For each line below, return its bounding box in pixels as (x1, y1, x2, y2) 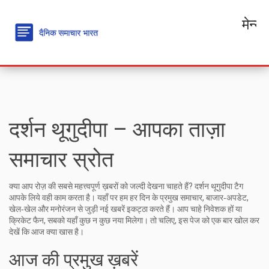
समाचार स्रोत (9, 147, 113, 172)
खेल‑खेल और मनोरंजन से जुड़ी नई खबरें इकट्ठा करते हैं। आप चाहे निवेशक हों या (9, 204, 242, 214)
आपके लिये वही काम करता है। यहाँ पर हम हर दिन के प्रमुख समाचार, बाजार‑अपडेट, (9, 193, 249, 202)
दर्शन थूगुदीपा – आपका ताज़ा (9, 117, 225, 142)
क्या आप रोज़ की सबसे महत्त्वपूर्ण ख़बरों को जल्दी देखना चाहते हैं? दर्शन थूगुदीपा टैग (9, 181, 243, 191)
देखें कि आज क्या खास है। (9, 227, 84, 237)
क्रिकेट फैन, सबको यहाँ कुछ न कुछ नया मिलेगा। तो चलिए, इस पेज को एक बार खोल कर (9, 216, 259, 225)
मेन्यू (242, 15, 262, 29)
